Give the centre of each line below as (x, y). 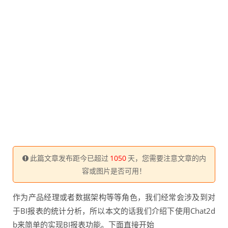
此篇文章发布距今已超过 (69, 158)
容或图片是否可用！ (114, 171)
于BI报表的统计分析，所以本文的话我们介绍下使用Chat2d (114, 211)
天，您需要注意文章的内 (167, 158)
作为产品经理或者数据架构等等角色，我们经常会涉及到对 (114, 197)
